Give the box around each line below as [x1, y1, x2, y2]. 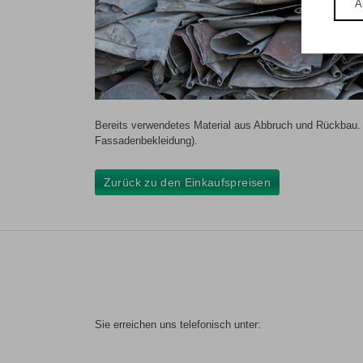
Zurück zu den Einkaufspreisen [103, 175, 271, 189]
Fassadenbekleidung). [95, 134, 198, 147]
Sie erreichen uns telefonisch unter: [95, 318, 261, 331]
